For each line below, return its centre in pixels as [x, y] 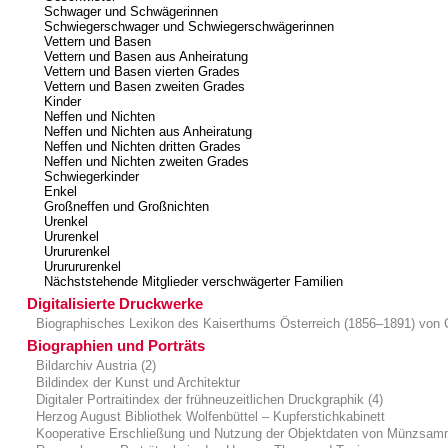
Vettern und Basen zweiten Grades [144, 86]
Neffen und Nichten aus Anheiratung [148, 131]
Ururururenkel [82, 266]
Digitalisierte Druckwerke [115, 303]
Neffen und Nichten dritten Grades [142, 146]
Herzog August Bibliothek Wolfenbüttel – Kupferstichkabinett [209, 416]
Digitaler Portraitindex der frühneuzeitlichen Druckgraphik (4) [208, 399]
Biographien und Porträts [116, 345]
